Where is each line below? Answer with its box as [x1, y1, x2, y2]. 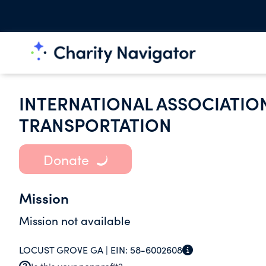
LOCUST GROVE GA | [19, 243, 110, 256]
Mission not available [19, 213, 131, 228]
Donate [43, 150, 89, 169]
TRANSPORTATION [19, 112, 172, 137]
